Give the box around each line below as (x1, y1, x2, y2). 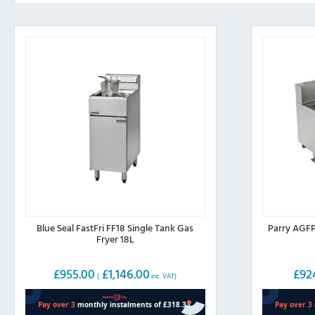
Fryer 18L (96, 231, 134, 247)
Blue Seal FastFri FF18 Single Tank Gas (37, 220, 194, 236)
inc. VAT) (150, 270, 177, 281)
